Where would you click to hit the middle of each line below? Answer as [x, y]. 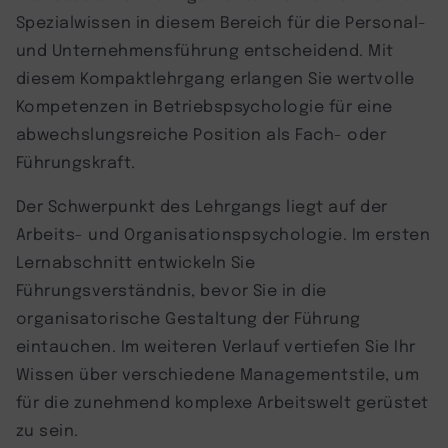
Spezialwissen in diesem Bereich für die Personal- [221, 21]
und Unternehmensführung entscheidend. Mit [205, 49]
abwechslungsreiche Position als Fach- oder [201, 133]
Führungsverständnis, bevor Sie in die [171, 289]
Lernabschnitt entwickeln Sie [136, 261]
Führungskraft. [76, 161]
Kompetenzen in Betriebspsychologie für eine [204, 105]
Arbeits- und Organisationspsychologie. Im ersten [223, 233]
